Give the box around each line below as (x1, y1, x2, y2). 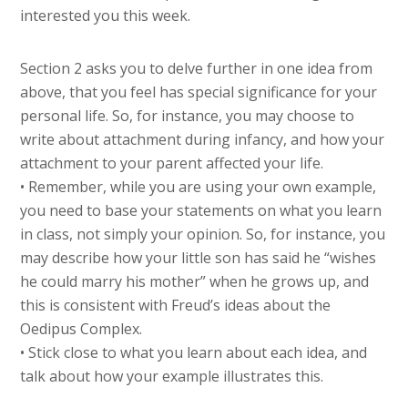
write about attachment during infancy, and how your (20, 129, 385, 150)
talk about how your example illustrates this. (20, 366, 324, 387)
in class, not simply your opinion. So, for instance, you (20, 224, 386, 245)
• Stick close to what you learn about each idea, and (20, 342, 368, 363)
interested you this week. (20, 5, 191, 26)
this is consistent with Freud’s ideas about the (20, 295, 331, 316)
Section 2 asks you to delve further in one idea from (20, 58, 373, 79)
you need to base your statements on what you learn (20, 200, 382, 221)
